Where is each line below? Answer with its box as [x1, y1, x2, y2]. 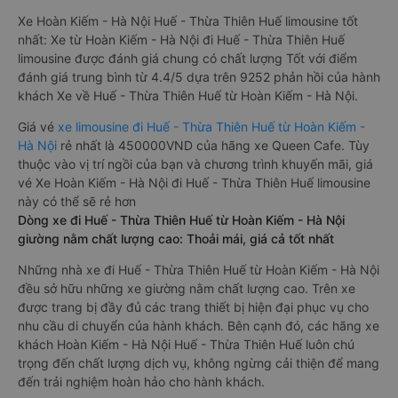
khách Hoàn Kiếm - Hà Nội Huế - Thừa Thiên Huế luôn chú [18, 337, 354, 352]
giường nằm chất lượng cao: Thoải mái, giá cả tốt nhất [18, 231, 334, 246]
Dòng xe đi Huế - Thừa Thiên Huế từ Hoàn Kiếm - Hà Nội [18, 212, 345, 227]
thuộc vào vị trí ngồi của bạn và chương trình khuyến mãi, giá [18, 156, 373, 171]
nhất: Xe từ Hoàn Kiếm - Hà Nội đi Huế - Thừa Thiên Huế [18, 32, 345, 47]
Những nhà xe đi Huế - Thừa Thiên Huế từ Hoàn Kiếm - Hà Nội [18, 262, 379, 277]
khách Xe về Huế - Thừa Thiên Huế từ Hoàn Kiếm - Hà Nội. [18, 88, 358, 103]
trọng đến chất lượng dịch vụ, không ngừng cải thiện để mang [18, 355, 379, 370]
